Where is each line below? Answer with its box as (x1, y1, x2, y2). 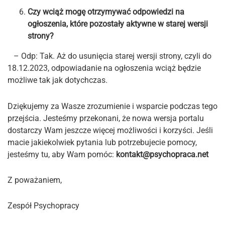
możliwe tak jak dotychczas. (8, 75, 107, 85)
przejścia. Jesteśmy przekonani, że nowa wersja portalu (8, 113, 204, 123)
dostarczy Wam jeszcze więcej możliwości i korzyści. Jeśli (8, 125, 213, 135)
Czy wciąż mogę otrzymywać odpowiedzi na (28, 7, 184, 17)
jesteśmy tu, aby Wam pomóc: (8, 149, 116, 159)
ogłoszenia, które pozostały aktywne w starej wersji (28, 19, 208, 29)
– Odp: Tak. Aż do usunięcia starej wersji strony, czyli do (8, 51, 211, 61)
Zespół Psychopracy (8, 200, 79, 210)
